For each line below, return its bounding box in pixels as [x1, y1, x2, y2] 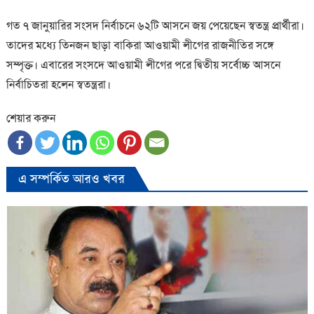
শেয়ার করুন [6, 110, 55, 125]
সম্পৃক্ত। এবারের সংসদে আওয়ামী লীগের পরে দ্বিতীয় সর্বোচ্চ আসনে [6, 57, 280, 72]
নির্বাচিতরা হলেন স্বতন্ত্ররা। [6, 76, 111, 92]
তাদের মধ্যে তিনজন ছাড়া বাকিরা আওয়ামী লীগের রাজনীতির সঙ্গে [6, 37, 274, 53]
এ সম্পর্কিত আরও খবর [18, 170, 125, 187]
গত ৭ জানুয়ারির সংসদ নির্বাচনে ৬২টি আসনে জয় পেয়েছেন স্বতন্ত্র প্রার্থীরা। [6, 18, 304, 33]
